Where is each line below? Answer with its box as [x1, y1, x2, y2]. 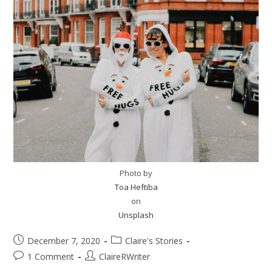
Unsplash [118, 209, 154, 220]
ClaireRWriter [99, 250, 151, 262]
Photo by [120, 167, 152, 178]
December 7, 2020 [27, 234, 101, 246]
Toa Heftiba [114, 181, 158, 192]
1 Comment [27, 250, 75, 262]
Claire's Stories [125, 234, 183, 246]
